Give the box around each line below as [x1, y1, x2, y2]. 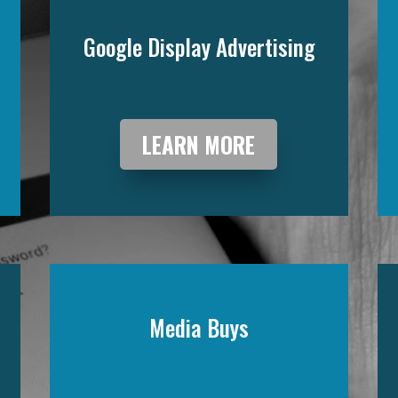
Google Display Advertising [83, 30, 314, 64]
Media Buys [148, 311, 249, 345]
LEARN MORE [142, 127, 256, 161]
